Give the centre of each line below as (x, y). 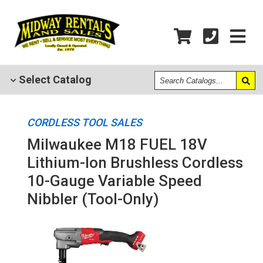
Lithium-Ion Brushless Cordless (135, 163)
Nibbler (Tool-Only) (93, 199)
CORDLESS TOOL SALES (84, 122)
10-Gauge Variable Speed (114, 181)
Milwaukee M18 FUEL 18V (117, 144)
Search (171, 76)
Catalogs (176, 87)
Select (33, 80)
